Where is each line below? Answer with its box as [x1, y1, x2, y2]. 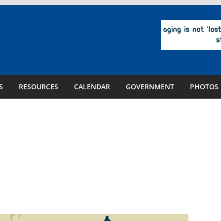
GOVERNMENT [126, 82, 174, 91]
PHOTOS [190, 82, 219, 91]
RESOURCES [19, 82, 58, 91]
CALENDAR [74, 82, 110, 91]
